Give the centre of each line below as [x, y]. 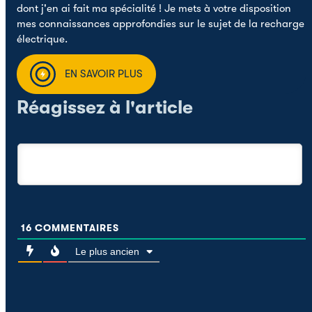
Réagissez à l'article [105, 108]
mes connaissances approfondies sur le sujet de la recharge [161, 24]
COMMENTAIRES [76, 228]
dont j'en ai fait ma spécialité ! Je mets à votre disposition [154, 8]
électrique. [42, 39]
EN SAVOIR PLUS [103, 73]
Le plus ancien [107, 251]
